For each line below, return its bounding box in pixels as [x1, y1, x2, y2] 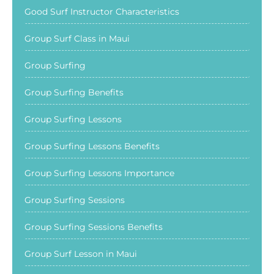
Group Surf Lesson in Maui [24, 248, 137, 259]
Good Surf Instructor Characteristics [24, 6, 179, 17]
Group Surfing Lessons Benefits [24, 140, 160, 152]
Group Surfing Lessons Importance [24, 167, 174, 179]
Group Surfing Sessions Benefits [24, 221, 163, 232]
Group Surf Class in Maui [24, 32, 130, 44]
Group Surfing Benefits [24, 86, 124, 98]
